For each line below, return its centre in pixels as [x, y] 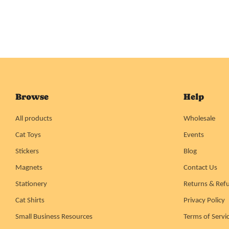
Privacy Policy [204, 200]
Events [193, 134]
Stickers [27, 151]
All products [34, 118]
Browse [32, 96]
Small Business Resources [54, 216]
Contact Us [200, 167]
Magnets [29, 167]
